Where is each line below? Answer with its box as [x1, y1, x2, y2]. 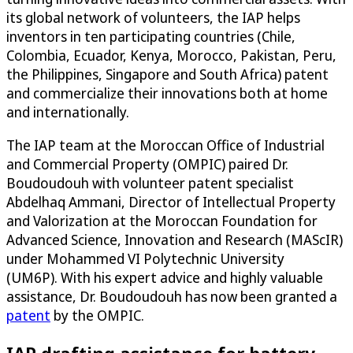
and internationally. [6, 102, 129, 122]
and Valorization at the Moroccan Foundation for [6, 211, 318, 231]
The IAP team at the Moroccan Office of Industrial [6, 136, 325, 155]
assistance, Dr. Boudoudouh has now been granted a [6, 287, 337, 307]
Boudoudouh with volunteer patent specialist [6, 173, 294, 193]
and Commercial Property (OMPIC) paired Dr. [6, 154, 288, 174]
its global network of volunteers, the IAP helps [6, 8, 300, 28]
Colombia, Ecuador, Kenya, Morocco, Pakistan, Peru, [6, 46, 336, 65]
